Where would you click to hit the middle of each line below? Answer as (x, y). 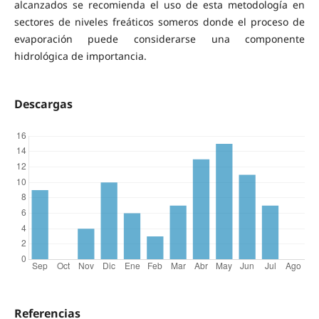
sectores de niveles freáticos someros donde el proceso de (159, 21)
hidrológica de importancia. (80, 56)
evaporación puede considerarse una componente (159, 38)
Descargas (43, 104)
